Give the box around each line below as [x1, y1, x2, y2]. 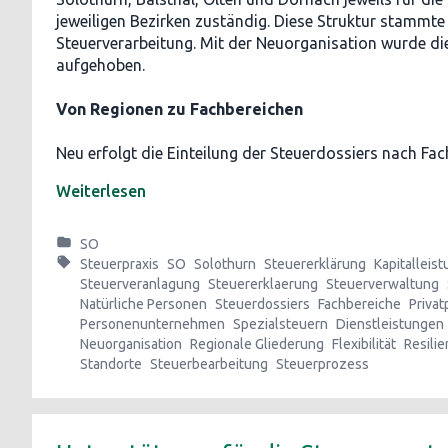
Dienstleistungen [336, 316, 444, 332]
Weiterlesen [56, 182, 146, 200]
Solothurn [194, 256, 256, 272]
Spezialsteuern [233, 316, 328, 332]
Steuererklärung [264, 256, 366, 272]
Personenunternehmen [80, 316, 225, 332]
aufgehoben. [56, 56, 149, 74]
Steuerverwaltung [326, 276, 439, 292]
